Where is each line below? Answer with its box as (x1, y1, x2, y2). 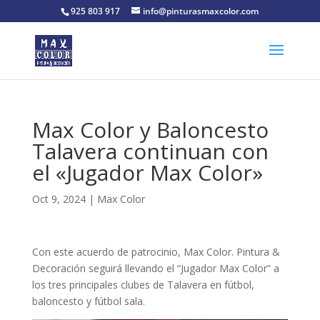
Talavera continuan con (31, 136, 269, 166)
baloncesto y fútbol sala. (31, 294, 145, 308)
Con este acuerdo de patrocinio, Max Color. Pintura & (31, 245, 280, 259)
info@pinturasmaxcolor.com (143, 5, 259, 17)
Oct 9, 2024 (31, 192, 86, 206)
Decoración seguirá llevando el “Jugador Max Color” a (31, 261, 279, 275)
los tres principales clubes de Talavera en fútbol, (31, 278, 254, 291)
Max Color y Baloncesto (31, 115, 269, 144)
